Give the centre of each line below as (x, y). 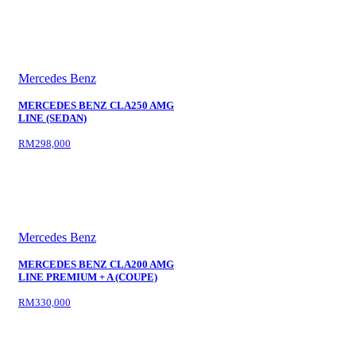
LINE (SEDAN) (52, 118)
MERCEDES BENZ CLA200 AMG (96, 264)
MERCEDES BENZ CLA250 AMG (96, 105)
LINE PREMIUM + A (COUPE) (88, 277)
